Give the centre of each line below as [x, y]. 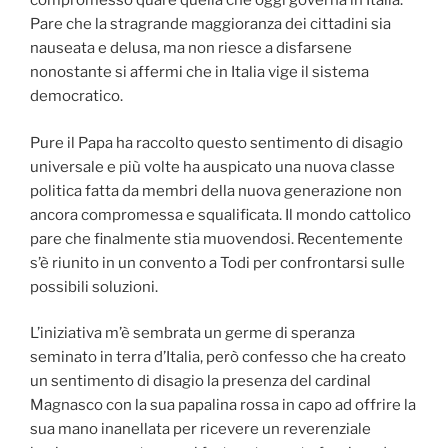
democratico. [76, 96]
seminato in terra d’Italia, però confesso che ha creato [218, 357]
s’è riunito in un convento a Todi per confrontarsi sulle [217, 262]
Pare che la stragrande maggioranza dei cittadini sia [210, 24]
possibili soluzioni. [94, 286]
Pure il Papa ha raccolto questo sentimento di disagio [216, 142]
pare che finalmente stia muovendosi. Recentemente [216, 238]
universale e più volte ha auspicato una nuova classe [212, 166]
